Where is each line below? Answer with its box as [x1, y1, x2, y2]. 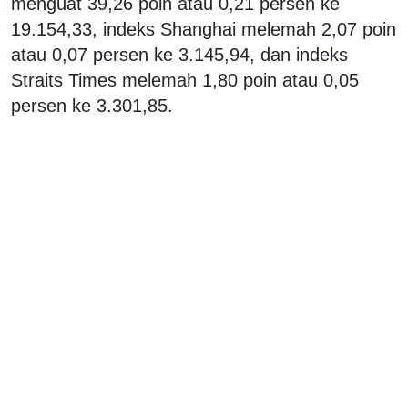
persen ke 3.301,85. [11, 95, 173, 116]
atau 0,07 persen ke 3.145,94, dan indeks [11, 44, 348, 65]
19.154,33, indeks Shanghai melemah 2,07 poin [11, 18, 396, 39]
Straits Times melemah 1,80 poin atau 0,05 [11, 69, 359, 90]
